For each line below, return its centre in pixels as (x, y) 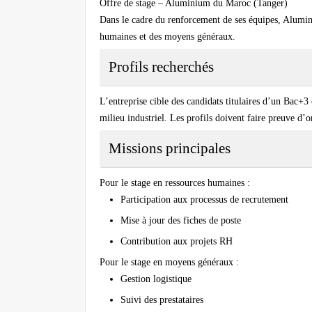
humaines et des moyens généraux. (167, 37)
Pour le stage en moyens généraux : (169, 263)
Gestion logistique (156, 279)
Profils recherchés (161, 67)
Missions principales (170, 149)
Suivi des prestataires (162, 300)
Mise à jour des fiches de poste (181, 221)
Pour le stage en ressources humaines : (175, 183)
